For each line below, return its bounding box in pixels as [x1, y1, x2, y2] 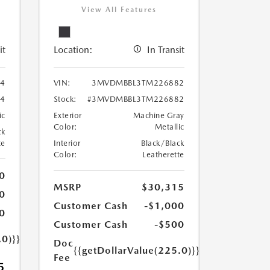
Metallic [154, 122, 184, 131]
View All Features [81, 5, 157, 14]
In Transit [146, 43, 184, 55]
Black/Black [141, 138, 184, 148]
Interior [53, 138, 81, 148]
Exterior [53, 110, 82, 120]
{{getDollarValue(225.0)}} [73, 244, 200, 256]
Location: [53, 43, 93, 55]
